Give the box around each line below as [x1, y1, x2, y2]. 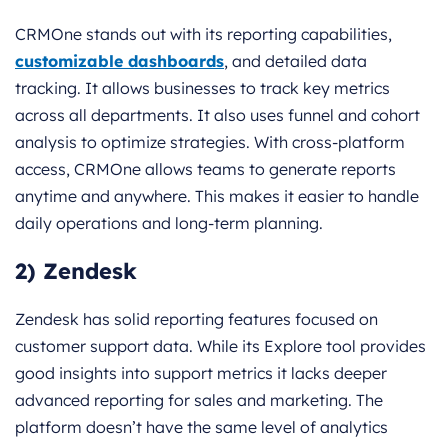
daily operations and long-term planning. [15, 212, 323, 233]
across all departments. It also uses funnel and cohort [15, 104, 420, 125]
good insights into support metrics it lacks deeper [15, 362, 387, 383]
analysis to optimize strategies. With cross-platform [15, 131, 405, 152]
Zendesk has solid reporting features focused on [15, 308, 378, 329]
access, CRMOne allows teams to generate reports [15, 158, 396, 179]
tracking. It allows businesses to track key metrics [15, 77, 390, 98]
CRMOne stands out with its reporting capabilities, [15, 23, 392, 44]
